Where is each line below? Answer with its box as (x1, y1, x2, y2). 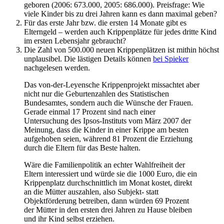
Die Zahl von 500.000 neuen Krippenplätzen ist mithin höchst (24, 45, 219, 54)
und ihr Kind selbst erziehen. (24, 214, 114, 223)
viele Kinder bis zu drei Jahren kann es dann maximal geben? (24, 9, 217, 18)
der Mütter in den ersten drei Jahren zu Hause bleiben (24, 205, 192, 214)
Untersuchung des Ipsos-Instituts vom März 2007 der (24, 116, 191, 125)
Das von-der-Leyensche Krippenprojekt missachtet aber (24, 80, 199, 89)
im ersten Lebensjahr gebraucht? (24, 36, 126, 45)
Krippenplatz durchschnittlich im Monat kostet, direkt (24, 178, 192, 187)
